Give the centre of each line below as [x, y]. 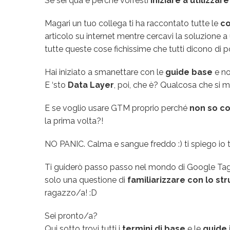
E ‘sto [56, 85]
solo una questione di [86, 180]
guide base [189, 72]
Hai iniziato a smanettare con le [105, 72]
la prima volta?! [74, 121]
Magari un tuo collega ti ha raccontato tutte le [132, 23]
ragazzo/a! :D [71, 193]
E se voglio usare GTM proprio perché [117, 108]
